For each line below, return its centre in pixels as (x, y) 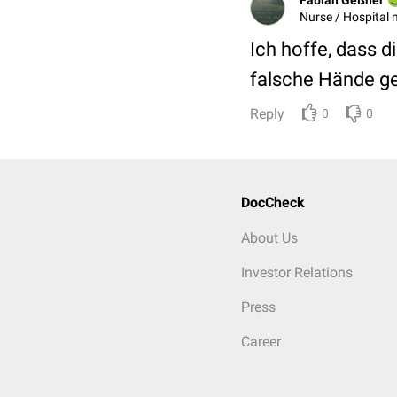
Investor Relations (297, 272)
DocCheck (273, 202)
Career (261, 342)
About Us (269, 238)
